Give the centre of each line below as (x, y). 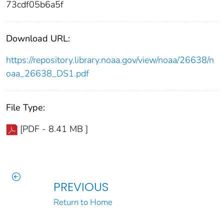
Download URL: (38, 38)
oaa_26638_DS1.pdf (47, 73)
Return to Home (83, 202)
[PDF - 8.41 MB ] (54, 129)
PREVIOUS (81, 186)
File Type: (25, 107)
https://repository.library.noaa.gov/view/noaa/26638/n (110, 60)
